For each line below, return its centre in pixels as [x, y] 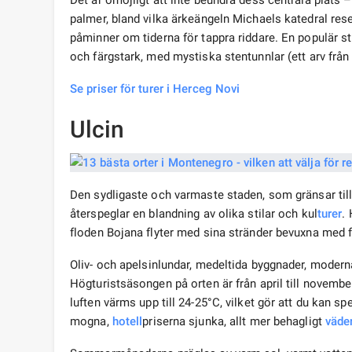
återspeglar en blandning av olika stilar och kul [194, 214]
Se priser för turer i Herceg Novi [155, 89]
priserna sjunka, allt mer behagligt [234, 322]
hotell [127, 322]
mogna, [91, 322]
